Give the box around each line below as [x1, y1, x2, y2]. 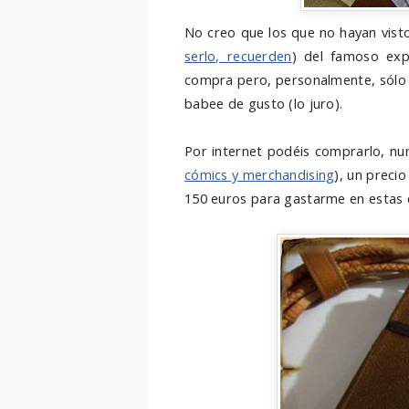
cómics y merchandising [184, 165, 335, 184]
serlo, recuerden [184, 47, 292, 65]
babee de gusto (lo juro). [184, 94, 343, 112]
